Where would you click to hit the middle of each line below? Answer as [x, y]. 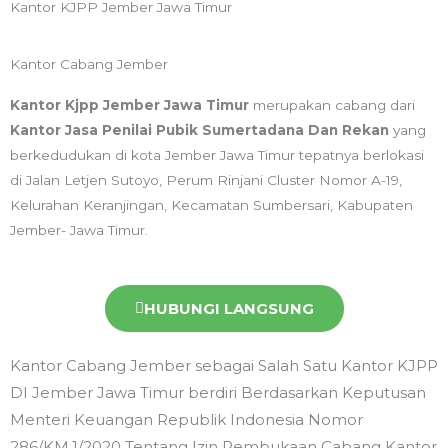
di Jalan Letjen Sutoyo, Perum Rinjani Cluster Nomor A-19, [206, 180]
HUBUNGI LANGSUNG [228, 309]
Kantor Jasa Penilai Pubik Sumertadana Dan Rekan [201, 130]
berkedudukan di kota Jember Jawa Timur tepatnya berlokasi [217, 155]
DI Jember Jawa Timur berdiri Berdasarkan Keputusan [218, 393]
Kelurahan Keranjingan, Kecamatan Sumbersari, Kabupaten [211, 205]
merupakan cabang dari [334, 105]
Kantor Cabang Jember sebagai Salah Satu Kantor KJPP [224, 366]
